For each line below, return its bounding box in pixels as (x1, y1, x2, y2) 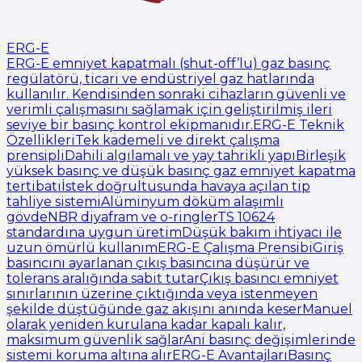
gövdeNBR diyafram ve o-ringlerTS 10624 (6, 208, 275, 225)
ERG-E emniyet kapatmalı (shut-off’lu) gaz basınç (6, 55, 330, 71)
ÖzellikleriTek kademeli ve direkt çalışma (6, 132, 280, 148)
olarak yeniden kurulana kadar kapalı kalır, (6, 316, 285, 332)
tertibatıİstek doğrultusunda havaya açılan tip (6, 178, 310, 194)
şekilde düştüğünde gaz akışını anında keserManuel (6, 301, 352, 317)
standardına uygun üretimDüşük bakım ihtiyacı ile (6, 224, 342, 240)
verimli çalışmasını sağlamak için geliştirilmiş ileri (6, 101, 332, 117)
